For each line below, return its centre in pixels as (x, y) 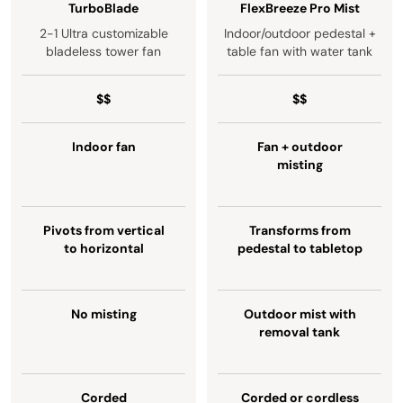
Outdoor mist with (300, 314)
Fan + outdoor (300, 147)
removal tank (300, 332)
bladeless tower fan (103, 51)
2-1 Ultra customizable (103, 33)
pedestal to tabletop (300, 248)
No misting (103, 314)
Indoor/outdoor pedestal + (300, 33)
